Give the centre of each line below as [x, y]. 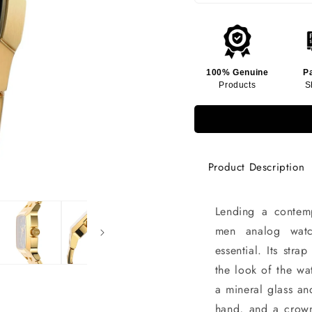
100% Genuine [237, 72]
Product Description [256, 167]
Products [237, 85]
